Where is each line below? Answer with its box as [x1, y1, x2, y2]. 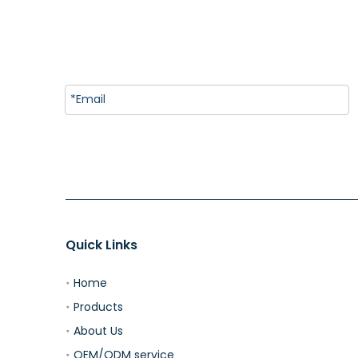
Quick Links [66, 235, 137, 254]
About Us [74, 322, 123, 339]
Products [74, 298, 123, 315]
